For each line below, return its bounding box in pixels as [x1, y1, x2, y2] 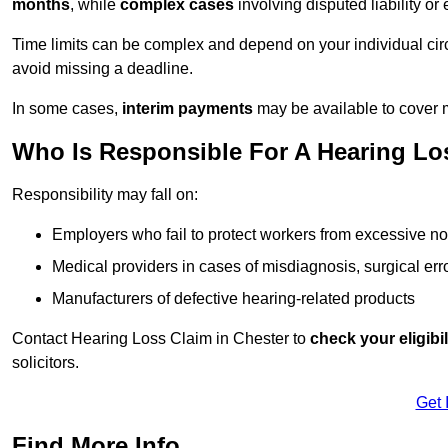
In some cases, [12, 100, 122, 118]
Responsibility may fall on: [12, 186, 198, 204]
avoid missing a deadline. [12, 60, 193, 78]
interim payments [122, 100, 253, 118]
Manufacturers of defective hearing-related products [52, 290, 415, 308]
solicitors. [12, 354, 79, 372]
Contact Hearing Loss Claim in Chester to [12, 330, 310, 348]
